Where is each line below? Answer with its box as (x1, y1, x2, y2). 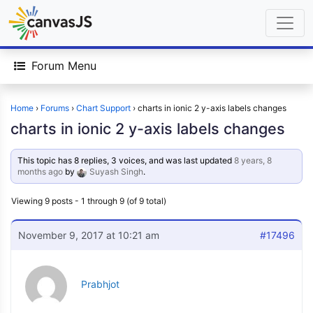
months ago (17, 166, 64, 177)
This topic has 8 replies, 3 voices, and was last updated (17, 155, 235, 166)
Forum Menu (31, 59, 96, 73)
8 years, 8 (234, 155, 272, 166)
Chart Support (76, 103, 131, 113)
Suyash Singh (89, 166, 144, 177)
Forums (41, 103, 69, 113)
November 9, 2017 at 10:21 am (18, 229, 159, 241)
